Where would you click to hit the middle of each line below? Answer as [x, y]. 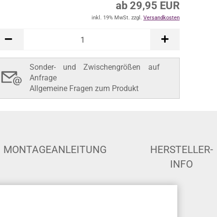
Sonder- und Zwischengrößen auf [94, 67]
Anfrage [43, 78]
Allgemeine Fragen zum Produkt [84, 88]
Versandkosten [161, 18]
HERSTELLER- [181, 150]
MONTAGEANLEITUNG [55, 150]
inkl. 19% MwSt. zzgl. [117, 18]
